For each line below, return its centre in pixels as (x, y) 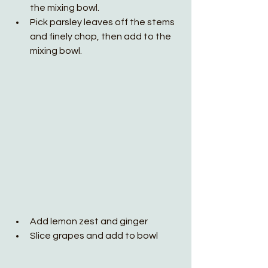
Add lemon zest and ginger (89, 221)
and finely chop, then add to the (101, 36)
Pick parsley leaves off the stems (103, 22)
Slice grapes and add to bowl (94, 236)
